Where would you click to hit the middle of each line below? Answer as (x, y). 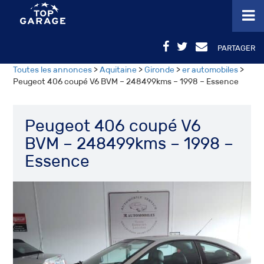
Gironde (160, 70)
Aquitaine (118, 70)
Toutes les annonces (53, 70)
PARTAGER (236, 48)
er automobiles (210, 70)
